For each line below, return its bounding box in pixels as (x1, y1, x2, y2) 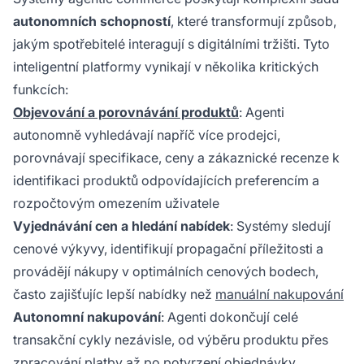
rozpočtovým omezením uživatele (13, 195, 219, 212)
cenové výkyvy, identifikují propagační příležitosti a (13, 240, 323, 258)
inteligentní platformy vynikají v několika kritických (13, 58, 318, 76)
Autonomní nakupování (13, 309, 161, 326)
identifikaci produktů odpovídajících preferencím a (13, 172, 319, 189)
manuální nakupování (215, 286, 344, 303)
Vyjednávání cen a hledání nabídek (13, 218, 230, 235)
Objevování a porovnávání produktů (13, 104, 239, 121)
